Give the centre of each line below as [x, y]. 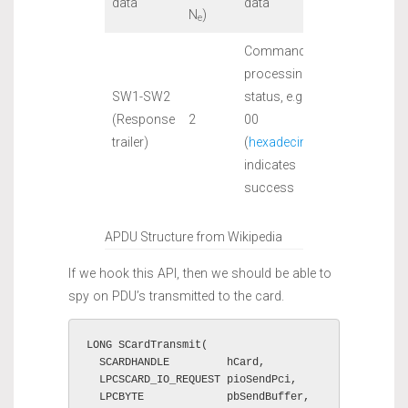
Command [275, 51]
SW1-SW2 [141, 96]
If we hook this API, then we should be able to [200, 273]
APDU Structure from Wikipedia [194, 236]
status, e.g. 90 [283, 96]
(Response [143, 119]
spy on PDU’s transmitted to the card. [176, 296]
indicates [270, 164]
